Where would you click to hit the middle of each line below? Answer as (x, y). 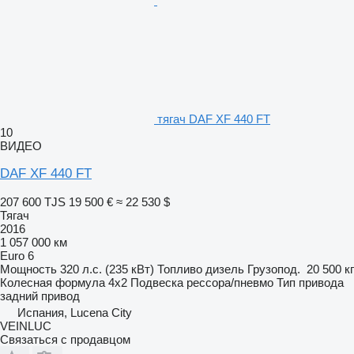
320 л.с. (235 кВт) (107, 269)
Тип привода (310, 282)
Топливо (180, 269)
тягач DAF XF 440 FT (214, 119)
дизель (225, 269)
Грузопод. (274, 269)
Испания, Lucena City (75, 312)
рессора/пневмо (230, 282)
